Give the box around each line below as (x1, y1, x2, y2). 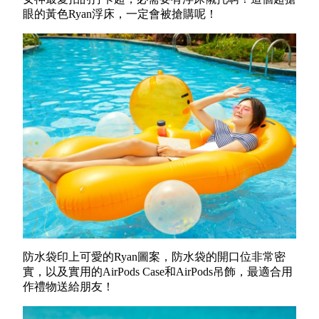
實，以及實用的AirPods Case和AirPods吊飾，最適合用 (23, 266, 293, 278)
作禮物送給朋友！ (23, 281, 114, 293)
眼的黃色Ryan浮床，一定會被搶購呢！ (23, 8, 217, 21)
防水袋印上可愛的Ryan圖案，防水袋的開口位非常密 (23, 251, 286, 263)
